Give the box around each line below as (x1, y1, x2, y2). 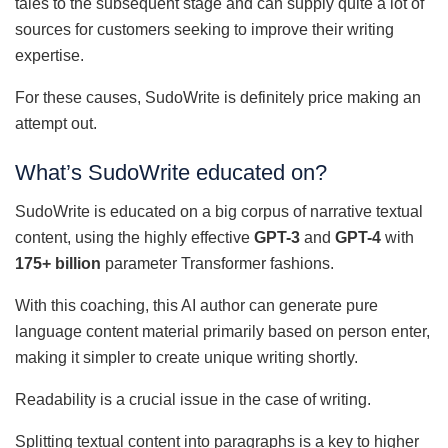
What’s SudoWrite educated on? (15, 160, 327, 186)
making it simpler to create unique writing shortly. (15, 349, 358, 367)
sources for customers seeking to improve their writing (15, 20, 394, 38)
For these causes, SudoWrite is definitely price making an (15, 88, 421, 106)
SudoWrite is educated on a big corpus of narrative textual (15, 203, 423, 221)
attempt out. (15, 114, 97, 132)
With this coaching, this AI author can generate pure (15, 297, 378, 315)
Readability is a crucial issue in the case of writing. (15, 391, 371, 409)
